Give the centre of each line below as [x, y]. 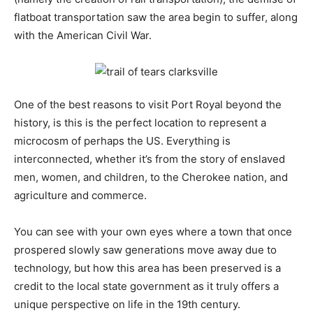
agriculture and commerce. [80, 196]
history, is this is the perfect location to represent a [140, 123]
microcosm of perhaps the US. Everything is [122, 141]
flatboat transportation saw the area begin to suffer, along [156, 17]
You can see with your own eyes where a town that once [153, 232]
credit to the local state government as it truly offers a [146, 286]
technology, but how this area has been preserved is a [147, 268]
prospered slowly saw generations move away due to [145, 250]
